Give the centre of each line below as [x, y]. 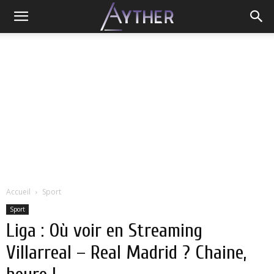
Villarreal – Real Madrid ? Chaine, [126, 252]
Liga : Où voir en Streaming [104, 230]
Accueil [18, 192]
